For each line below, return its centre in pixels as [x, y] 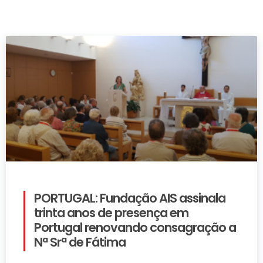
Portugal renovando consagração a [135, 228]
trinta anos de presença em [111, 213]
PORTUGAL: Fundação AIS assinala [130, 198]
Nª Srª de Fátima [81, 242]
